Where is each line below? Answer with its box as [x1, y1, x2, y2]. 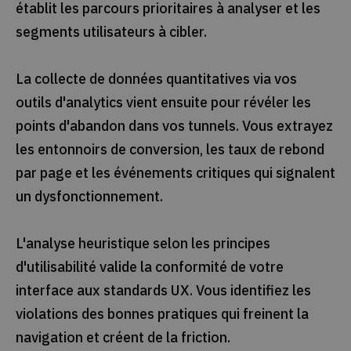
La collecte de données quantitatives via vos [15, 70, 297, 89]
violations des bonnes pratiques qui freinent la [15, 305, 309, 324]
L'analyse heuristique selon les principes [15, 234, 270, 253]
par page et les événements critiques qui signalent [15, 164, 335, 183]
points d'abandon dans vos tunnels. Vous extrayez [15, 117, 333, 136]
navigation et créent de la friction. [15, 328, 230, 347]
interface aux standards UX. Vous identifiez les [15, 281, 311, 300]
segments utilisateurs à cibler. [15, 23, 207, 42]
